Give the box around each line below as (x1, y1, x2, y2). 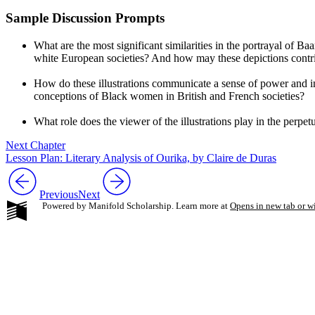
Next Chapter (6, 139, 65, 151)
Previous (39, 188, 78, 200)
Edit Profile (239, 282, 284, 293)
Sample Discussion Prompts (6, 10, 165, 25)
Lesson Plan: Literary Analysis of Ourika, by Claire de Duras (6, 151, 276, 164)
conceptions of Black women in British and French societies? (34, 89, 304, 102)
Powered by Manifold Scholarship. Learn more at (42, 200, 228, 211)
